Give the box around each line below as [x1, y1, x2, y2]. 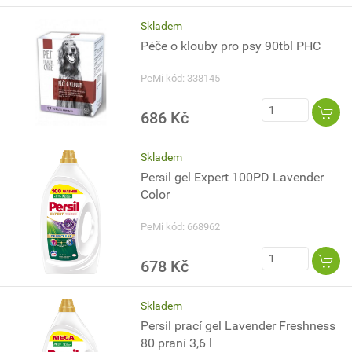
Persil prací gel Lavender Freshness [141, 318, 336, 333]
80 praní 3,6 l [141, 335, 213, 350]
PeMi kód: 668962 [141, 221, 221, 233]
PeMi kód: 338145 [141, 72, 221, 84]
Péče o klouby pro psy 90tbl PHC [141, 38, 321, 53]
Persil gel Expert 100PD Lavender [141, 170, 324, 185]
